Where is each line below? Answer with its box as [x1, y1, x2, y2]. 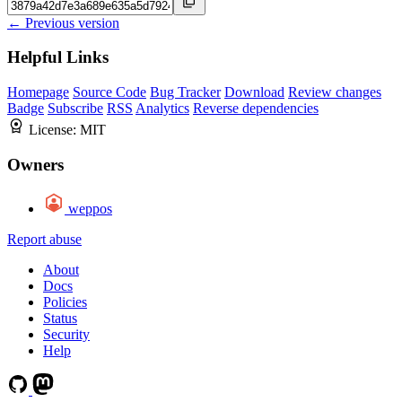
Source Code [73, 84, 146, 100]
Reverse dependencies [193, 100, 319, 117]
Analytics [135, 100, 189, 117]
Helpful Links [7, 48, 109, 67]
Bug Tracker [150, 84, 221, 100]
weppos [68, 200, 112, 216]
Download [224, 84, 284, 100]
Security [43, 326, 90, 342]
